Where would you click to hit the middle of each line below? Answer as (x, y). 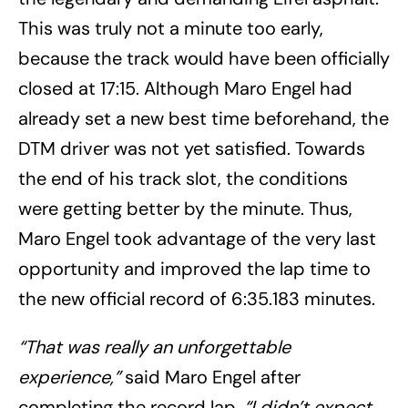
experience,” (69, 377)
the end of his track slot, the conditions (183, 179)
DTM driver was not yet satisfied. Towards (192, 149)
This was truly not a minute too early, (171, 29)
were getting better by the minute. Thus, (185, 209)
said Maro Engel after (210, 377)
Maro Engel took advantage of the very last (197, 239)
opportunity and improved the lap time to (194, 269)
